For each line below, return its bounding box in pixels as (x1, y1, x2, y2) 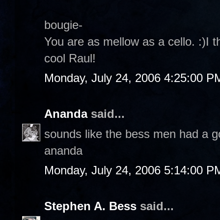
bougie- (44, 18, 82, 31)
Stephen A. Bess (44, 199, 137, 213)
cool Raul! (44, 51, 96, 65)
